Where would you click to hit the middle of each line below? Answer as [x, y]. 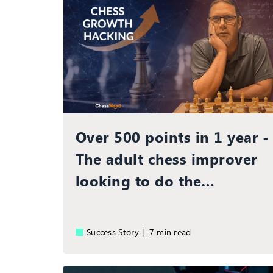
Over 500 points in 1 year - [172, 136]
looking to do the [139, 180]
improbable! [120, 202]
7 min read [173, 232]
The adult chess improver [167, 158]
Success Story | [118, 232]
